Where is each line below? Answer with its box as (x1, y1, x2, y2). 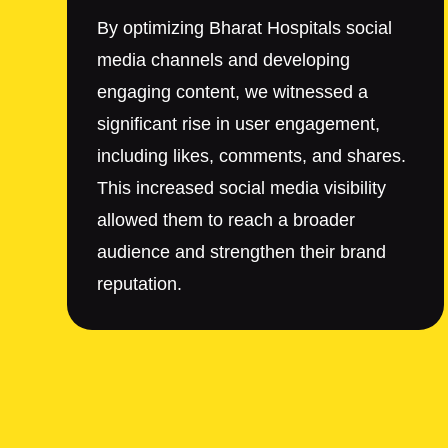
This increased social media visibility (97, 178, 386, 199)
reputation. (97, 274, 182, 295)
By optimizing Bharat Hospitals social (97, 18, 392, 39)
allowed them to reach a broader (97, 210, 355, 231)
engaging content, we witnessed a (97, 82, 368, 103)
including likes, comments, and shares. (97, 146, 406, 167)
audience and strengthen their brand (97, 242, 386, 263)
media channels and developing (97, 50, 350, 71)
